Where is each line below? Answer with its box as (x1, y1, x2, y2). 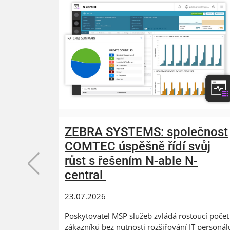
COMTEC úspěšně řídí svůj (65, 139, 210, 154)
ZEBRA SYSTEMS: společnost (65, 125, 228, 140)
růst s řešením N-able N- (65, 154, 198, 168)
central (65, 168, 106, 183)
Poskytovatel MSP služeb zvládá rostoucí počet (65, 210, 229, 221)
